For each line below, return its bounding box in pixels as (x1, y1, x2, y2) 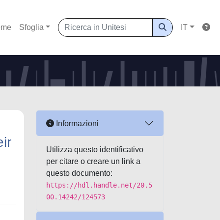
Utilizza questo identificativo (46, 145, 143, 154)
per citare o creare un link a (46, 157, 140, 165)
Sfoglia (19, 23, 44, 31)
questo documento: (46, 169, 112, 177)
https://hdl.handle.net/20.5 (46, 181, 152, 189)
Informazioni (54, 119, 99, 128)
